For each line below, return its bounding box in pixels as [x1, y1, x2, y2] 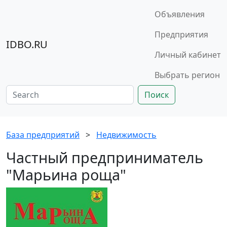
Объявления [155, 9, 205, 20]
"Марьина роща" [6, 165, 126, 184]
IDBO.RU [6, 37, 48, 51]
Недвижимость [96, 129, 157, 140]
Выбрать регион [155, 69, 220, 81]
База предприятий [6, 129, 80, 140]
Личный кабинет [155, 49, 221, 60]
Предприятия [155, 29, 208, 40]
